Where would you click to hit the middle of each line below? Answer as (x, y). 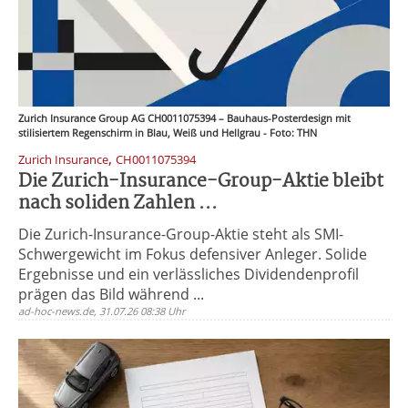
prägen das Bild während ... (111, 294)
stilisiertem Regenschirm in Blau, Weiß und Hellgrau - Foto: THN (168, 133)
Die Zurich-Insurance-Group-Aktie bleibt (201, 182)
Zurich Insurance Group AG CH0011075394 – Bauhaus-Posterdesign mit (184, 118)
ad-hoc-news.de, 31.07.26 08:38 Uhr (102, 311)
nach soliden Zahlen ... (118, 204)
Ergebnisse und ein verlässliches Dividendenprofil (189, 274)
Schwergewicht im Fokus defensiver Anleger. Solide (193, 254)
